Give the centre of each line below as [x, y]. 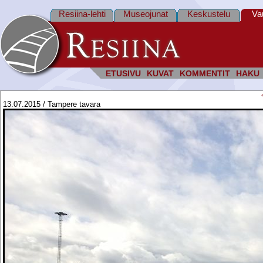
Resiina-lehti [82, 14]
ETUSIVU [123, 74]
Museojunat [145, 14]
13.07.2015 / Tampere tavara [52, 104]
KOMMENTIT [205, 74]
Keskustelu [209, 14]
